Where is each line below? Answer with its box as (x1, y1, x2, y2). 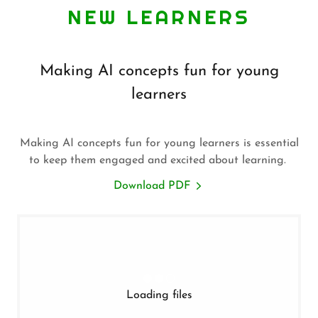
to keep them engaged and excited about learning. (28, 155, 290, 166)
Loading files (126, 290, 192, 301)
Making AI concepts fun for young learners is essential (19, 138, 299, 149)
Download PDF (114, 180, 190, 192)
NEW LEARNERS (67, 4, 251, 30)
